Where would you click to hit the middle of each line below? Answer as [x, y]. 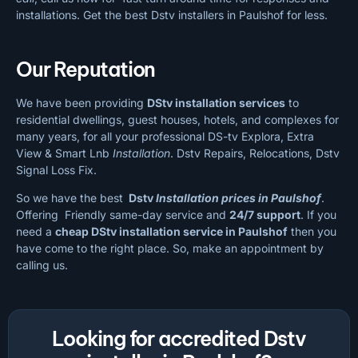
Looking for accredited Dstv [179, 338]
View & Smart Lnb [64, 153]
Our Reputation [86, 69]
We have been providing [82, 102]
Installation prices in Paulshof [239, 198]
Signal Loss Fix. [56, 169]
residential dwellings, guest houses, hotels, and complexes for [177, 119]
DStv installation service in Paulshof [189, 232]
